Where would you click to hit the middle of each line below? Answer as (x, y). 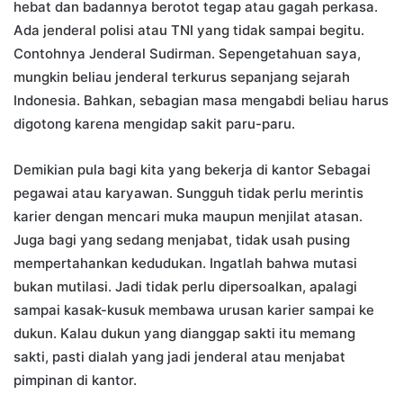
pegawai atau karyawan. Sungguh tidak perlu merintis (188, 193)
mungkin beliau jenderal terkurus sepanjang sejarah (182, 77)
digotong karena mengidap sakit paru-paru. (154, 124)
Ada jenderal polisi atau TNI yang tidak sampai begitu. (189, 31)
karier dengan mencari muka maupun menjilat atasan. (188, 217)
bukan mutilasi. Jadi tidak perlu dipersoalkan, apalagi (185, 287)
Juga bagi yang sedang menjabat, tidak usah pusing (182, 240)
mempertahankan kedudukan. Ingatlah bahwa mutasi (185, 264)
